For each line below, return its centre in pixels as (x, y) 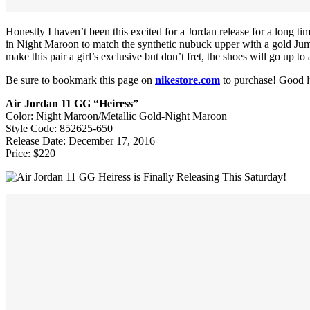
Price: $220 (30, 153)
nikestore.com (188, 80)
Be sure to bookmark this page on (80, 80)
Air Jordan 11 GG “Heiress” (72, 103)
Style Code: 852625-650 (59, 128)
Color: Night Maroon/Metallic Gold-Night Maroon (116, 116)
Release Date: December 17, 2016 (80, 140)
